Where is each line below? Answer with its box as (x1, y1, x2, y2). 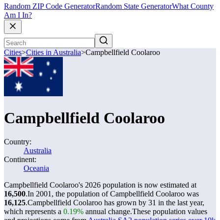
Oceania (24, 164, 49, 172)
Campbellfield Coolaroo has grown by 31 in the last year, (27, 198, 204, 207)
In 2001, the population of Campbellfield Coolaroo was (27, 190, 199, 198)
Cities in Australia (26, 48, 81, 57)
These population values (132, 207, 207, 216)
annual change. (83, 207, 132, 216)
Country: (4, 137, 31, 146)
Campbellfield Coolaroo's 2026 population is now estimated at (4, 181, 196, 189)
